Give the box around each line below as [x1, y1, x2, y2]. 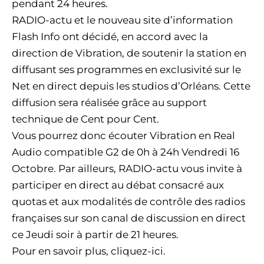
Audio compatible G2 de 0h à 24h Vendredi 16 [12, 146, 239, 158]
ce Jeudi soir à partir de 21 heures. [12, 229, 179, 240]
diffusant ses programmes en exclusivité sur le [12, 64, 241, 75]
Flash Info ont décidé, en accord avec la [12, 31, 208, 42]
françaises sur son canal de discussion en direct [12, 212, 246, 224]
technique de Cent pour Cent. [12, 113, 159, 125]
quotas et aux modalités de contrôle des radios [12, 196, 245, 207]
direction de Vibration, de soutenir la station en [12, 47, 246, 59]
